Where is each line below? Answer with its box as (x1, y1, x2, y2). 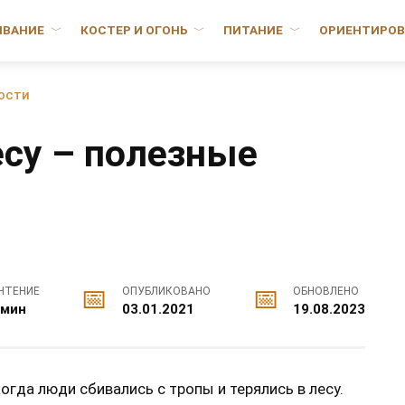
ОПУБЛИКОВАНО (121, 284, 211, 297)
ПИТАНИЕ (223, 24, 284, 37)
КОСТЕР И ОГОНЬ (80, 24, 188, 37)
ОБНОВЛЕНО (292, 284, 359, 297)
